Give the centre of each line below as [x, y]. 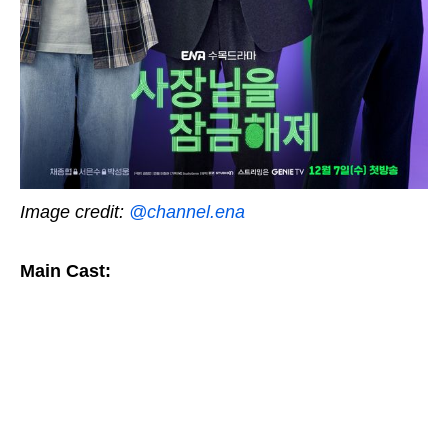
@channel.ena [187, 212]
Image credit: [74, 212]
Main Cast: [65, 271]
